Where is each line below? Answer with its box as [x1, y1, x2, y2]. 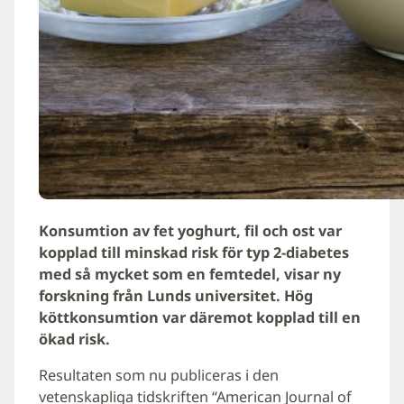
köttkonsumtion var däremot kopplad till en [38, 307, 361, 327]
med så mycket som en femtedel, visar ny [38, 263, 341, 284]
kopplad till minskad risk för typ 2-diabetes [38, 242, 349, 262]
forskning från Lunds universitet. [38, 285, 284, 306]
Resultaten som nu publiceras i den [38, 364, 279, 385]
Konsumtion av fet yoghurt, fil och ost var [38, 220, 342, 241]
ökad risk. [38, 328, 110, 349]
